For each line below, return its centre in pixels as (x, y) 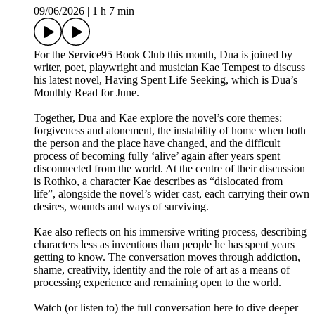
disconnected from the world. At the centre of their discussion (169, 169)
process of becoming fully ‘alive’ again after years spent (157, 156)
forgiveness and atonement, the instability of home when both (170, 131)
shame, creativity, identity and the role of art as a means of (162, 270)
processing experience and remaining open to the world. (159, 283)
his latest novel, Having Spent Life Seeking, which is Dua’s (166, 80)
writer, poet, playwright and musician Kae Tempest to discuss (169, 67)
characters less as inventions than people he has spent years (164, 245)
